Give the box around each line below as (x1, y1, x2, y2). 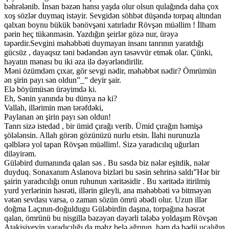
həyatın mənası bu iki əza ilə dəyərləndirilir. (4, 57, 144, 66)
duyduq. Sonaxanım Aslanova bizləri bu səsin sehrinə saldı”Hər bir (4, 168, 220, 177)
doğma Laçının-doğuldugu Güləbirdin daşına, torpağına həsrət (4, 204, 204, 214)
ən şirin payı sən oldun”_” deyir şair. (4, 76, 121, 85)
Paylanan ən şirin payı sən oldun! (4, 112, 111, 122)
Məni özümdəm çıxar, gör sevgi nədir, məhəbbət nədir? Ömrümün (4, 66, 216, 76)
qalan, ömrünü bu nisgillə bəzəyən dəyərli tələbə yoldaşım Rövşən (4, 214, 217, 223)
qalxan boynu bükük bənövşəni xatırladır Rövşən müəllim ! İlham (4, 20, 216, 30)
